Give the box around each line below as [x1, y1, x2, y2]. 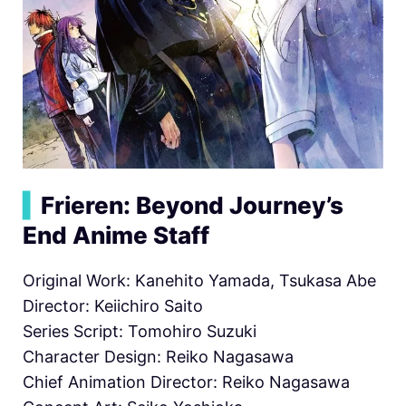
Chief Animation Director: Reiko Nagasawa [23, 372, 350, 391]
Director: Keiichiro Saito [23, 295, 203, 315]
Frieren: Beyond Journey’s [41, 190, 343, 219]
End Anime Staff [23, 220, 209, 249]
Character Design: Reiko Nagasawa [23, 346, 294, 366]
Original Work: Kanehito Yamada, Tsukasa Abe [23, 270, 376, 290]
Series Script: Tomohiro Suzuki [23, 321, 256, 341]
